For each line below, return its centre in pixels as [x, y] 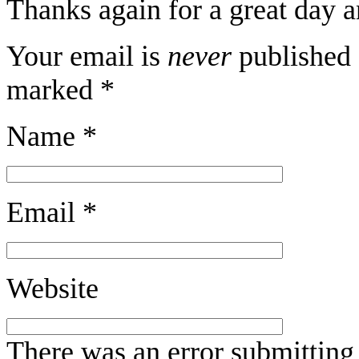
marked [53, 89]
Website [52, 288]
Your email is [87, 56]
